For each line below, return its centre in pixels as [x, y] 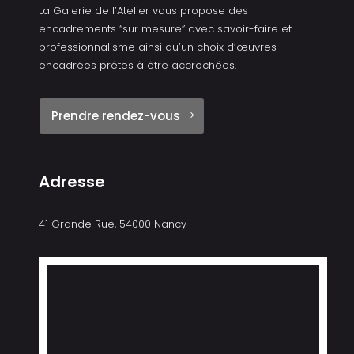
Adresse [72, 181]
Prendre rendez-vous [115, 115]
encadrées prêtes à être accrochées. [137, 65]
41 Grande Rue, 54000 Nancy [112, 224]
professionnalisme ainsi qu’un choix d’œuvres [157, 47]
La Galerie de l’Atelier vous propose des [143, 10]
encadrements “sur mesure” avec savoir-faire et [165, 28]
